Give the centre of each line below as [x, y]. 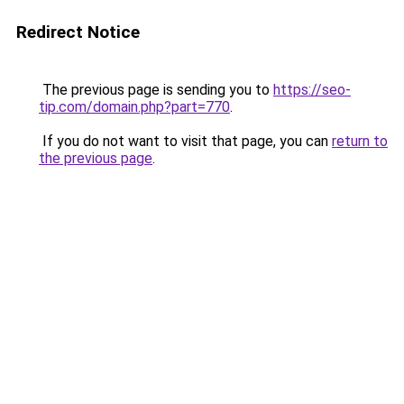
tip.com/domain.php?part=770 [134, 107]
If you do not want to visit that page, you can [185, 141]
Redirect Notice [78, 32]
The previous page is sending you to [156, 90]
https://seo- [312, 90]
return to [360, 141]
